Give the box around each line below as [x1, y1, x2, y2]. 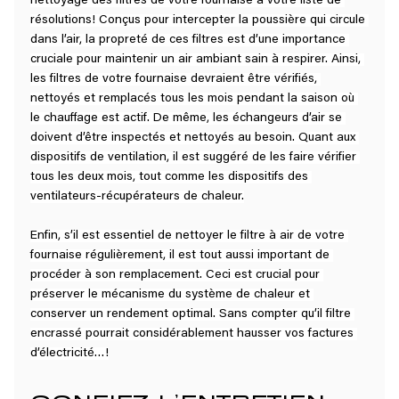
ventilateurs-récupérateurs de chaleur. [29, 191, 244, 204]
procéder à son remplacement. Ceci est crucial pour [29, 269, 323, 282]
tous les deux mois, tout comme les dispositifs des [29, 171, 312, 184]
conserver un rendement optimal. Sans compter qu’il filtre [29, 308, 354, 322]
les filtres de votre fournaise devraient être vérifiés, [29, 73, 321, 86]
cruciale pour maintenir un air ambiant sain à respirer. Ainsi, [29, 53, 364, 67]
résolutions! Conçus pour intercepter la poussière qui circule [29, 14, 369, 28]
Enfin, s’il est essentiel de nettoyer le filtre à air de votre [29, 230, 348, 243]
